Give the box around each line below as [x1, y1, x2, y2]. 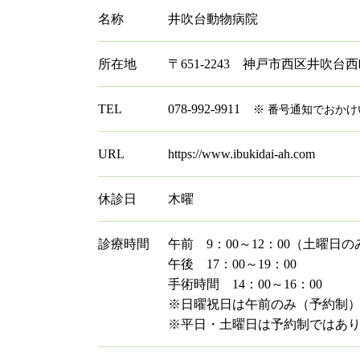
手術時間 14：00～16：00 [168, 277, 322, 291]
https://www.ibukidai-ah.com [168, 147, 315, 161]
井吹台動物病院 [168, 12, 258, 26]
